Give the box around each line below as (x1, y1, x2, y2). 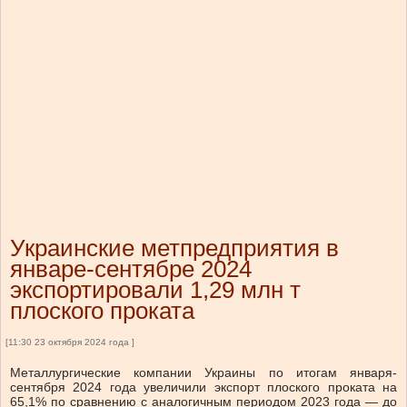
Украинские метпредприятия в (10, 234, 339, 263)
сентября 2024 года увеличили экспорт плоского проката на (10, 380, 397, 395)
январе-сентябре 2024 (10, 255, 252, 283)
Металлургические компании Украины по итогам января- (10, 365, 397, 381)
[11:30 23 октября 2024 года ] (5, 337, 134, 348)
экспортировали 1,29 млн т (10, 276, 301, 304)
